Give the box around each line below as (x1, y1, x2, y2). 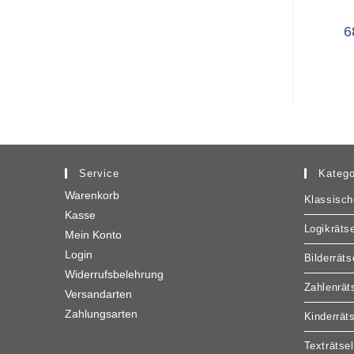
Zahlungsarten (65, 307, 138, 320)
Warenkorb (65, 188, 120, 201)
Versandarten (65, 287, 133, 300)
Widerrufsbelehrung (65, 267, 164, 281)
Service (79, 167, 120, 179)
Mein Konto (65, 228, 122, 241)
